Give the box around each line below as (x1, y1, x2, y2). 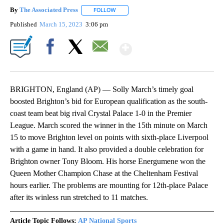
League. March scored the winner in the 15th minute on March (10, 120, 207, 129)
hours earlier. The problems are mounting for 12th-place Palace (10, 180, 208, 189)
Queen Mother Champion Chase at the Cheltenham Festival (10, 168, 198, 177)
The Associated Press (19, 6, 78, 14)
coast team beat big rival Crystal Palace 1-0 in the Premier (10, 108, 191, 117)
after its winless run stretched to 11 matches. (10, 192, 148, 201)
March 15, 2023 (39, 20, 84, 28)
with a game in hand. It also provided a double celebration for (10, 144, 203, 153)
